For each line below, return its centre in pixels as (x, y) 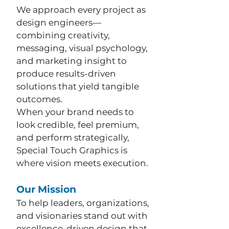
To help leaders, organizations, (83, 203)
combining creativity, (63, 35)
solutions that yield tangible (78, 86)
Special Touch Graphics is (72, 150)
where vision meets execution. (82, 163)
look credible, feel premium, (78, 125)
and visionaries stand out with (82, 216)
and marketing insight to (72, 61)
